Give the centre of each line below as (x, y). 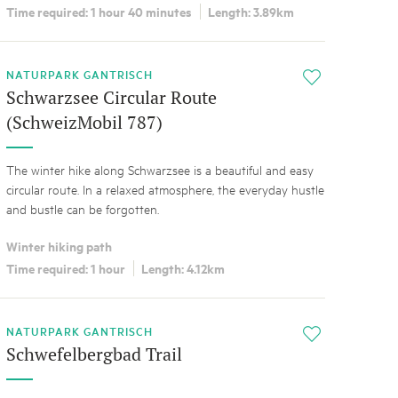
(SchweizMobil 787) (84, 122)
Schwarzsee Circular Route (111, 97)
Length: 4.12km (183, 267)
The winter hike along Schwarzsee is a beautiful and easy (159, 169)
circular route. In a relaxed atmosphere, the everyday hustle (165, 188)
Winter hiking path (59, 246)
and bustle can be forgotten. (82, 208)
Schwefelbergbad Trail (94, 354)
